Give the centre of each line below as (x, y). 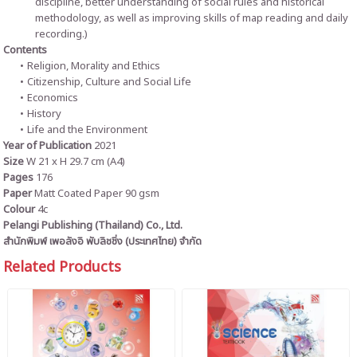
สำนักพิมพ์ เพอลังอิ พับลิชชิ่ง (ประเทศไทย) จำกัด (103, 241)
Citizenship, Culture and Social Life (109, 82)
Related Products (63, 267)
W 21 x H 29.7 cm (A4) (75, 161)
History (44, 114)
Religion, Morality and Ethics (93, 66)
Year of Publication (48, 145)
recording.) (62, 34)
